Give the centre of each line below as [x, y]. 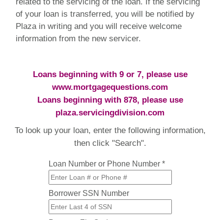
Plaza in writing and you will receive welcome [99, 26]
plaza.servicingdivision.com [110, 112]
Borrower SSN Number [90, 193]
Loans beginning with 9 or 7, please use [110, 74]
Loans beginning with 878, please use [110, 100]
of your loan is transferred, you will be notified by [105, 14]
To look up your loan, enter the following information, [110, 130]
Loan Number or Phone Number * [108, 164]
